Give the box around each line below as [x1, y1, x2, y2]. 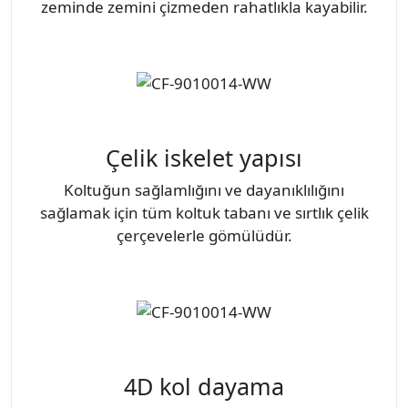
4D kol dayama [124, 371, 284, 403]
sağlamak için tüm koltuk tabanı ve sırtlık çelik [39, 202, 369, 224]
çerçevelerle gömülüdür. [116, 225, 292, 247]
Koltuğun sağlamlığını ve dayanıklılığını [64, 179, 344, 201]
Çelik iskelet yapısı [106, 142, 302, 174]
